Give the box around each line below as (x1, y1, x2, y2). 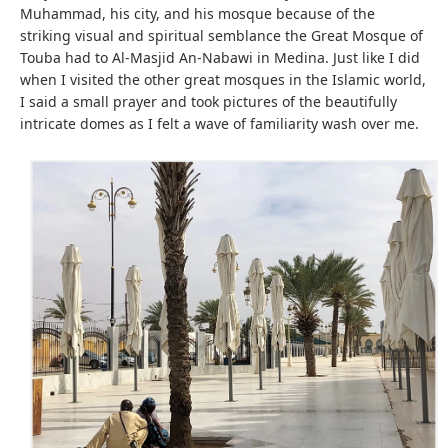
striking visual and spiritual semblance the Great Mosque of (20, 25, 423, 45)
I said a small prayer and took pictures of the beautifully (20, 91, 397, 111)
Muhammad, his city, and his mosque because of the (20, 3, 375, 23)
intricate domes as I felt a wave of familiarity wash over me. (20, 113, 419, 133)
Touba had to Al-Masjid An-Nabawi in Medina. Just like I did (20, 47, 420, 67)
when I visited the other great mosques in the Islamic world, (20, 69, 426, 89)
